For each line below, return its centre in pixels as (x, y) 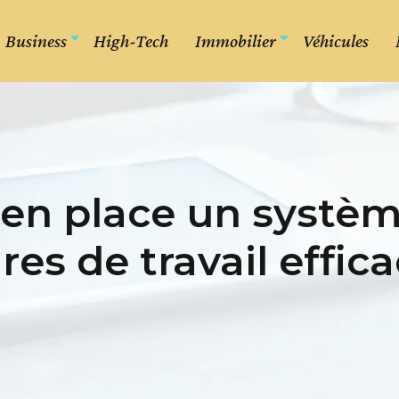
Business (36, 41)
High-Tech (131, 41)
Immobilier (236, 41)
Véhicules (336, 41)
